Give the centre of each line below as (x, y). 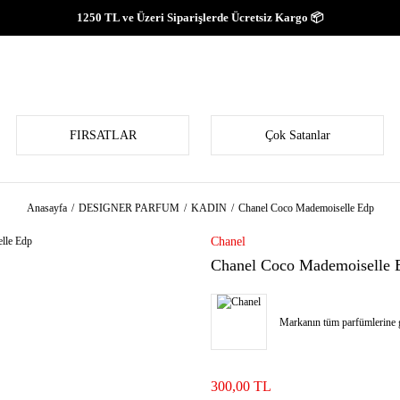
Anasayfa (46, 208)
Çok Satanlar (297, 135)
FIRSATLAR (103, 135)
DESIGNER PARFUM (129, 208)
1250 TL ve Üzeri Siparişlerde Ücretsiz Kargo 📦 (200, 17)
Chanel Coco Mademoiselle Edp (306, 208)
